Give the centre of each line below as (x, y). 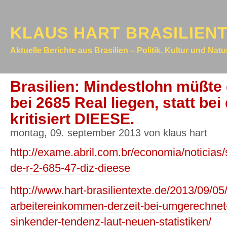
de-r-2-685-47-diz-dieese (70, 168)
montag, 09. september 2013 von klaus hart (109, 133)
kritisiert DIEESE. (72, 119)
